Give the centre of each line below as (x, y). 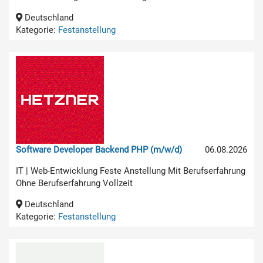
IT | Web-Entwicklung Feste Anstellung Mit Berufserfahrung (131, 171)
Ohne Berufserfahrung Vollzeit (74, 183)
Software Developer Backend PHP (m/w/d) (99, 149)
